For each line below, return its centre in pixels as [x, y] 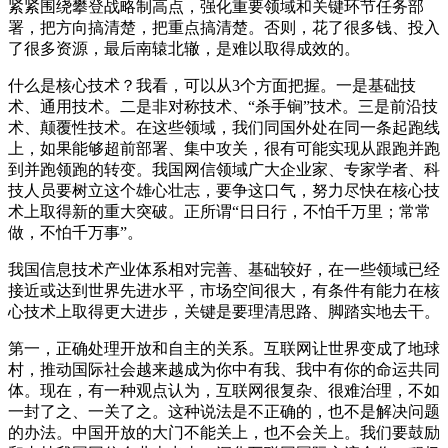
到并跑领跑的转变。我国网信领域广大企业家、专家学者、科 [224, 169]
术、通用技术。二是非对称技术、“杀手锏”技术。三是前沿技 [223, 106]
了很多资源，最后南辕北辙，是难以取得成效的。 [184, 48]
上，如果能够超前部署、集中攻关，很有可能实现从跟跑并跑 [224, 148]
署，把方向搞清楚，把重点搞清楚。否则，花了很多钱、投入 [224, 27]
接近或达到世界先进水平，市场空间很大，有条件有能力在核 [224, 290]
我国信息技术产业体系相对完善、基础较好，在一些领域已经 [224, 269]
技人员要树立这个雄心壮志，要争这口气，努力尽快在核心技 [224, 190]
